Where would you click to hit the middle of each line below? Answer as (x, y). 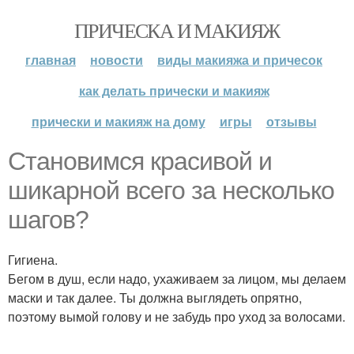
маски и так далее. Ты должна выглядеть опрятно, (155, 298)
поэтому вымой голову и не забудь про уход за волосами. (177, 316)
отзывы (291, 121)
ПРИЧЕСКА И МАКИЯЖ (177, 30)
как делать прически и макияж (174, 90)
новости (117, 60)
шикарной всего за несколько (171, 190)
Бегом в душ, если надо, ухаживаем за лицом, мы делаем (177, 279)
